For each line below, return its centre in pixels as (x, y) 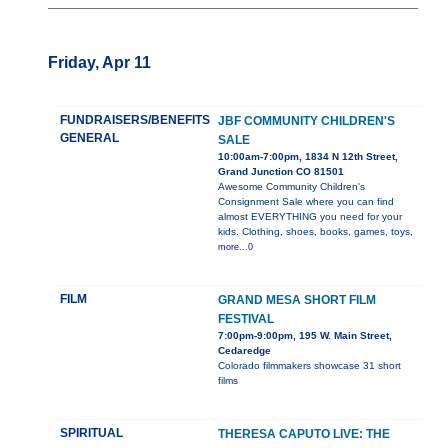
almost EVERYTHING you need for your (310, 217)
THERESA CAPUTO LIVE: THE (304, 434)
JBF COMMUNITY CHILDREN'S (306, 121)
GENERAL (89, 138)
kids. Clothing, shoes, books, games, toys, (315, 232)
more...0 (235, 247)
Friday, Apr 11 (99, 63)
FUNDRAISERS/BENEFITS (135, 120)
